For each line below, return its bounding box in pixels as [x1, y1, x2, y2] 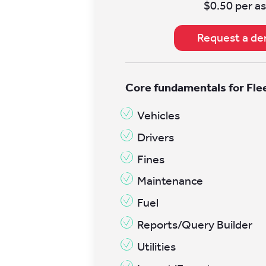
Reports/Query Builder [137, 218, 253, 232]
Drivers [137, 130, 175, 144]
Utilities [137, 240, 176, 254]
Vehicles [137, 108, 180, 122]
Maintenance [137, 174, 204, 188]
